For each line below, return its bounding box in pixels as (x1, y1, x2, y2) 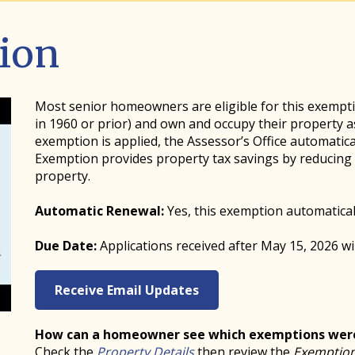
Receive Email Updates (55, 281, 199, 299)
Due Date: (35, 237, 100, 254)
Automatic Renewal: (35, 202, 164, 219)
